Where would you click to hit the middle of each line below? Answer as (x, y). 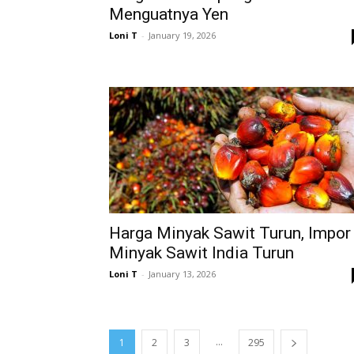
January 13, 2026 (182, 274)
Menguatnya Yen (169, 14)
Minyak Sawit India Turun (201, 253)
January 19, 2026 (182, 35)
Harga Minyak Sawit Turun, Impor (230, 233)
